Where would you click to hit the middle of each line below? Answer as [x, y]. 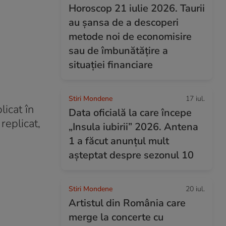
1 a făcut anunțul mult [119, 141]
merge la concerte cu [116, 217]
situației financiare [111, 65]
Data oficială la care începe [130, 113]
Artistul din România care [127, 203]
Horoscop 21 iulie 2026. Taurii [137, 8]
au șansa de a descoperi [124, 22]
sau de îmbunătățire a [118, 51]
